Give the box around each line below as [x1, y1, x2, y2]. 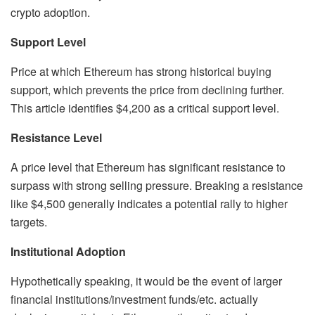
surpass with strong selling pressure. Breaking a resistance [11, 176, 303, 193]
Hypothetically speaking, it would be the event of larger [11, 272, 282, 289]
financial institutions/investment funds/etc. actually [11, 290, 258, 307]
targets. [11, 213, 47, 230]
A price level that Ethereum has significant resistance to [11, 158, 285, 175]
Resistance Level [11, 129, 102, 146]
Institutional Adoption [11, 243, 126, 259]
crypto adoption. [11, 4, 90, 20]
